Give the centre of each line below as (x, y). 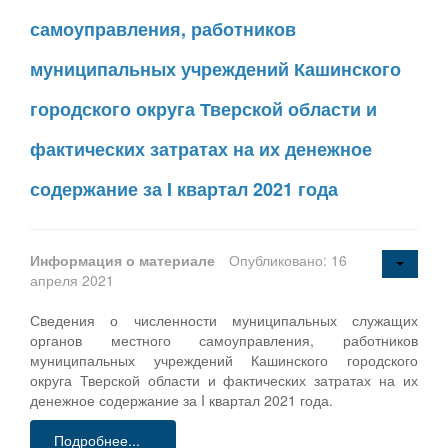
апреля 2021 (72, 279)
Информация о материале (124, 259)
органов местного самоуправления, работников (224, 339)
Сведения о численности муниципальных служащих (224, 319)
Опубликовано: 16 (288, 259)
